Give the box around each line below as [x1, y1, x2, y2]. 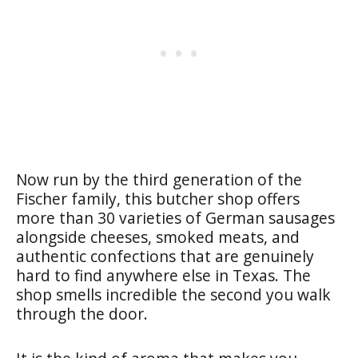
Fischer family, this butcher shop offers [16, 187, 300, 209]
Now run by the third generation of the [16, 168, 302, 190]
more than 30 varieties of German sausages [16, 206, 335, 229]
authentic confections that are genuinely [16, 245, 314, 267]
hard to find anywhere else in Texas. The [16, 264, 311, 286]
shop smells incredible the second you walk [16, 283, 331, 305]
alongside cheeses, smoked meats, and [16, 225, 300, 248]
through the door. [16, 302, 148, 324]
